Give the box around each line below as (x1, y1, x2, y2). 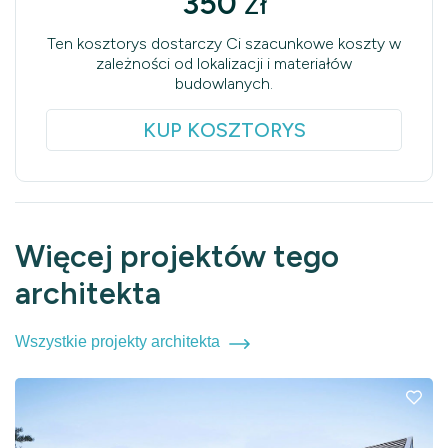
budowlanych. (175, 74, 273, 94)
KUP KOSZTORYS (142, 118, 306, 143)
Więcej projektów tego (15, 238, 339, 276)
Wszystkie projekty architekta (15, 333, 220, 351)
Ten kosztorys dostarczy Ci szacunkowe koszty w (47, 34, 401, 54)
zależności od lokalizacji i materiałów (96, 54, 352, 74)
